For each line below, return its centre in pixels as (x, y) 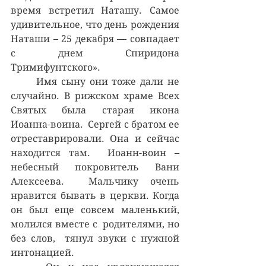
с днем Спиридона (95, 53)
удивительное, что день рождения (95, 24)
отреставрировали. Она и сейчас (95, 138)
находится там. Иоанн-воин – (95, 153)
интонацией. (42, 252)
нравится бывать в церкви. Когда (95, 195)
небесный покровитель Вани (95, 167)
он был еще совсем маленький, (95, 210)
